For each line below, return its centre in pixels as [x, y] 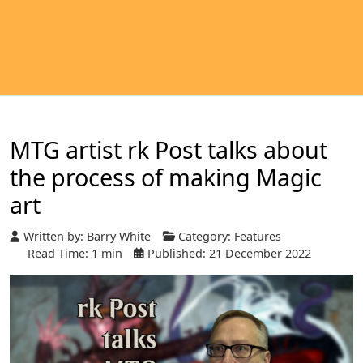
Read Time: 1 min [75, 254]
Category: [205, 237]
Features [258, 237]
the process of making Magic [166, 177]
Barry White [119, 237]
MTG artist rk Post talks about [169, 149]
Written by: [53, 237]
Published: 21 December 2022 [229, 254]
